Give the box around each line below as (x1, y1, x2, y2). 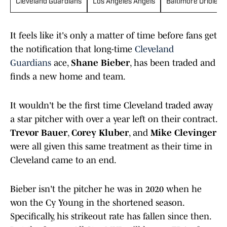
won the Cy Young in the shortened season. (10, 198, 184, 208)
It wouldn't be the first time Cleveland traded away (10, 100, 213, 111)
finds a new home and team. (10, 71, 126, 82)
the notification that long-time (10, 44, 135, 55)
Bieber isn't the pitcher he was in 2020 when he (10, 184, 202, 195)
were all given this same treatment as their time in (10, 141, 212, 152)
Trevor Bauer (10, 128, 67, 138)
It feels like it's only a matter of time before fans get (10, 30, 217, 41)
